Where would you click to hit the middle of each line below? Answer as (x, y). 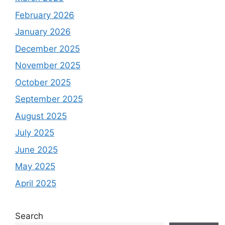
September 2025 (49, 99)
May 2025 (35, 166)
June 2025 (36, 149)
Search (29, 216)
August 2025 (41, 116)
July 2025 (35, 133)
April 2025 (36, 183)
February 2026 (45, 15)
